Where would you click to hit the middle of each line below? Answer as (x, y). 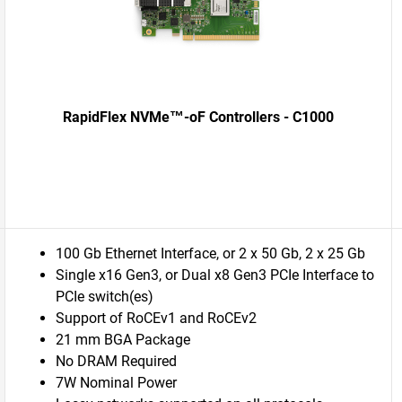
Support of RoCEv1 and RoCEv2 (156, 318)
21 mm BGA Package (123, 340)
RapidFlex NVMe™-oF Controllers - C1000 (198, 117)
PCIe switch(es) (105, 297)
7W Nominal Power (116, 383)
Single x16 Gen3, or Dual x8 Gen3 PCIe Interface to (215, 275)
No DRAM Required (116, 361)
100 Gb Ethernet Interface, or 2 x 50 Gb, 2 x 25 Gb (210, 253)
